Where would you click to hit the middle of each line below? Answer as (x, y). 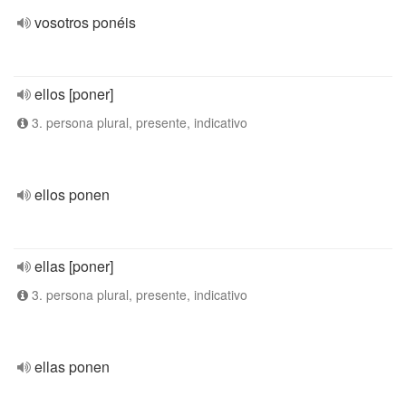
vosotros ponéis (85, 22)
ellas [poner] (74, 266)
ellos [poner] (74, 94)
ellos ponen (72, 194)
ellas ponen (72, 367)
